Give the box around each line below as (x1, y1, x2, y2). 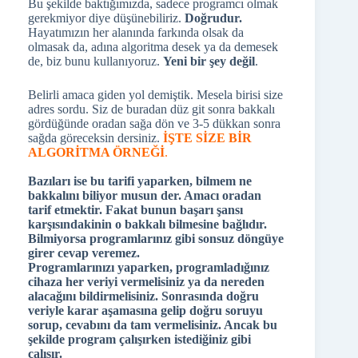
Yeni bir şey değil (163, 54, 255, 68)
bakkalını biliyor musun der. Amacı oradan (28, 189, 261, 202)
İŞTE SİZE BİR (163, 131, 252, 145)
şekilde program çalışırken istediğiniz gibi (28, 332, 251, 346)
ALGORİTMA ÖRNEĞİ (28, 145, 165, 159)
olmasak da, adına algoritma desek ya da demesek (28, 40, 278, 54)
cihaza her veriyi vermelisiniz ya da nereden (28, 275, 265, 288)
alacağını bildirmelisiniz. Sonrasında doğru (28, 289, 259, 303)
